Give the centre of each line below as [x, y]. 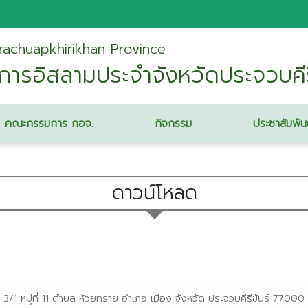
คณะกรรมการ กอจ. [49, 124]
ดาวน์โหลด [155, 193]
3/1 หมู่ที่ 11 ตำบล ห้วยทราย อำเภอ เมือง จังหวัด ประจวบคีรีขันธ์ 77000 [154, 299]
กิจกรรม [173, 124]
